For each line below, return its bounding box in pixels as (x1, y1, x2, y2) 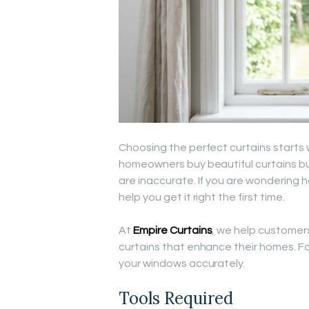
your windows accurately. (119, 257, 246, 269)
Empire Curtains (132, 224, 212, 236)
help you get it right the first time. (119, 191, 285, 203)
